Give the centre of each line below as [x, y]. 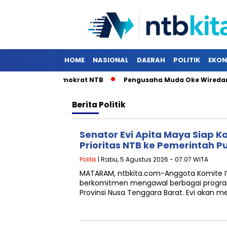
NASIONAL [111, 60]
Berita [85, 105]
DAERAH [151, 60]
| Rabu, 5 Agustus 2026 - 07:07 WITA [152, 159]
